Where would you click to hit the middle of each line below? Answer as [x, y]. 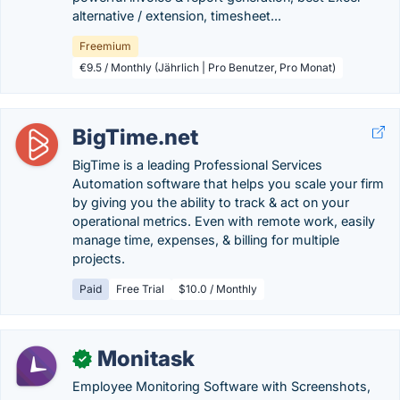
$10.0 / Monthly [218, 289]
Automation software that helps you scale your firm [228, 183]
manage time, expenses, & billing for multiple [206, 240]
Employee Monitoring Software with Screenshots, [221, 386]
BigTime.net [135, 137]
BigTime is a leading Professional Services [197, 165]
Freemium [105, 46]
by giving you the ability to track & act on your [211, 202]
